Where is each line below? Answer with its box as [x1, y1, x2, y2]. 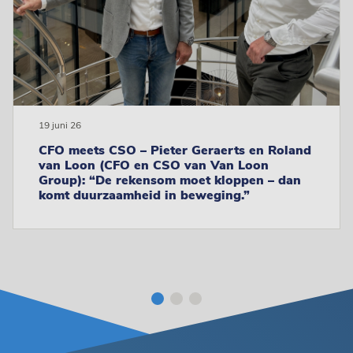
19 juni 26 [39, 119, 81, 132]
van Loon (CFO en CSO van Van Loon [39, 157, 269, 175]
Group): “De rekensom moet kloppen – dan [39, 172, 301, 190]
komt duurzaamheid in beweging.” [39, 187, 250, 205]
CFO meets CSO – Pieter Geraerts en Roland [39, 142, 311, 160]
